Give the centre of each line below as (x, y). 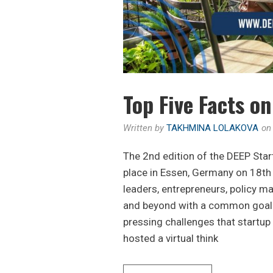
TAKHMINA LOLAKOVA (212, 128)
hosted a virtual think (171, 238)
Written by (145, 128)
